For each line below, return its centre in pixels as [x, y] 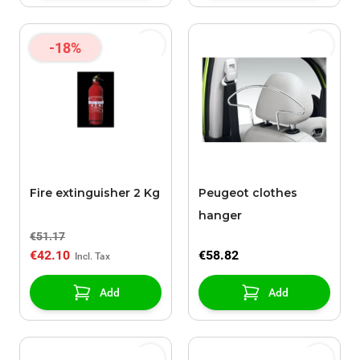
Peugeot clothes [248, 193]
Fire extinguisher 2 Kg [95, 193]
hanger [220, 216]
